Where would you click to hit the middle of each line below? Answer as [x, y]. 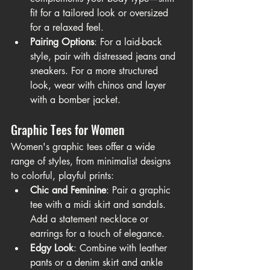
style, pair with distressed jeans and [104, 57]
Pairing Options [62, 42]
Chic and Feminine [68, 190]
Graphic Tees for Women [67, 130]
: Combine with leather [122, 248]
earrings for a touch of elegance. [97, 234]
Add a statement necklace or [91, 219]
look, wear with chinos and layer [99, 86]
